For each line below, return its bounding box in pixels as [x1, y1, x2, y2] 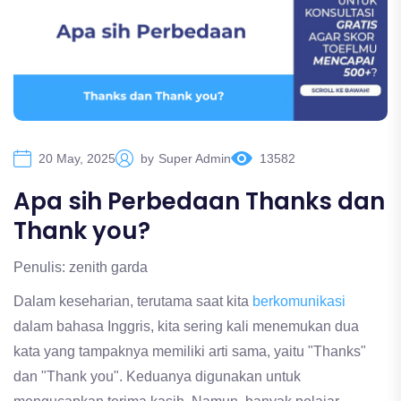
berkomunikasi [252, 294, 346, 310]
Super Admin [158, 151, 231, 166]
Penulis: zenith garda [13, 260, 148, 276]
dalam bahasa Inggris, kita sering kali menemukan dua [13, 319, 359, 335]
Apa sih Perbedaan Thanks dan [13, 185, 385, 218]
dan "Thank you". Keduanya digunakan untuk [13, 369, 301, 385]
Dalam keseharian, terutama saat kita [13, 294, 252, 310]
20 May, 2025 [38, 151, 115, 166]
